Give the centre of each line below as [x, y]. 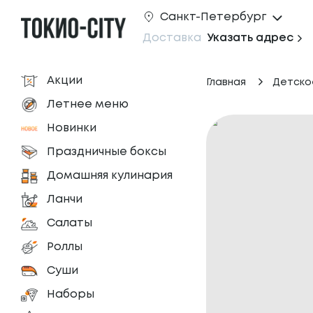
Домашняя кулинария [110, 176]
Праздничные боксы [107, 152]
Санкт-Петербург [213, 17]
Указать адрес [250, 38]
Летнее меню [88, 104]
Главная [226, 82]
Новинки [72, 128]
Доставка [172, 38]
